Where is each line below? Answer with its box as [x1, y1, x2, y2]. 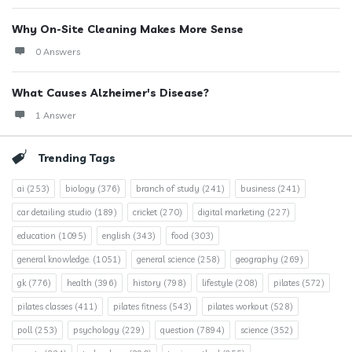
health [67, 277, 92, 288]
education [17, 230, 56, 241]
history [133, 277, 161, 288]
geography [236, 254, 278, 265]
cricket [133, 207, 157, 218]
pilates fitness [113, 301, 167, 312]
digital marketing [198, 207, 265, 218]
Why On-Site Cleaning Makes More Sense [12, 22, 244, 36]
